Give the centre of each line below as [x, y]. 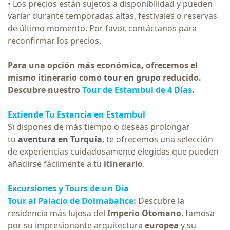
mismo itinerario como [56, 77]
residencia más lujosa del [57, 213]
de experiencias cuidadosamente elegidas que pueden [113, 151]
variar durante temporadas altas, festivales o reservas [112, 16]
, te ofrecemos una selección [158, 139]
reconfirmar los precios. [54, 40]
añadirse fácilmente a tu [56, 164]
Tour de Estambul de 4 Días [137, 90]
